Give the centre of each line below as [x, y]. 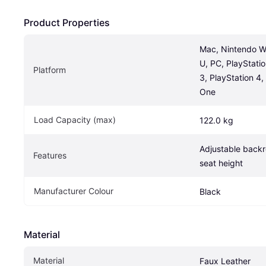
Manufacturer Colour [74, 191]
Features [50, 156]
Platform [50, 70]
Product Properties [67, 23]
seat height [221, 163]
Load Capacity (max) [75, 120]
